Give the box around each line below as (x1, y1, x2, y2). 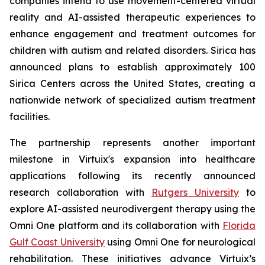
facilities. (9, 111, 50, 122)
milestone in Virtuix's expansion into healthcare (9, 153, 256, 165)
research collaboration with (9, 186, 151, 198)
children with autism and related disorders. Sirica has (9, 44, 256, 56)
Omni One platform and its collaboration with (9, 219, 222, 231)
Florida (222, 219, 256, 231)
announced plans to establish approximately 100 (9, 61, 256, 73)
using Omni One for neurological (104, 236, 256, 248)
